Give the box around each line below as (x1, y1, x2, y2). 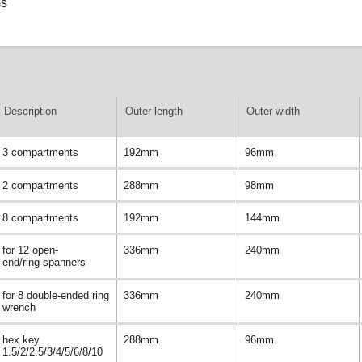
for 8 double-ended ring (2, 288, 109, 301)
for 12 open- (2, 244, 58, 257)
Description (4, 105, 57, 118)
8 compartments (2, 212, 78, 225)
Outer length (125, 105, 183, 118)
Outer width (246, 105, 300, 118)
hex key (2, 334, 40, 347)
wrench (2, 301, 36, 314)
